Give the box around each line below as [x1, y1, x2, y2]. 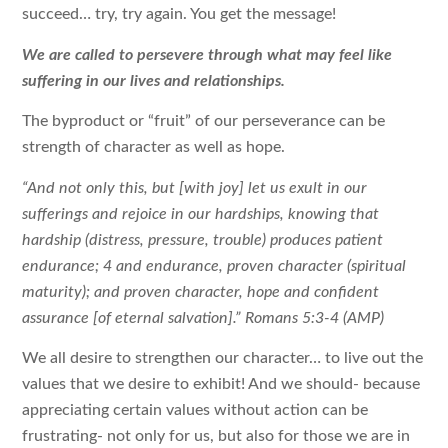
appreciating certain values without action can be [22, 402, 369, 419]
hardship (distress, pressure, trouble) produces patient [22, 231, 384, 248]
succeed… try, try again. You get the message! [22, 6, 337, 23]
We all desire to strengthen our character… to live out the [22, 350, 424, 367]
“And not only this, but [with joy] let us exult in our [22, 179, 368, 196]
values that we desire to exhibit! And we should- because [22, 376, 421, 393]
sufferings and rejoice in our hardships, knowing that [22, 205, 380, 222]
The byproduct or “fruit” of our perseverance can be [22, 113, 386, 130]
